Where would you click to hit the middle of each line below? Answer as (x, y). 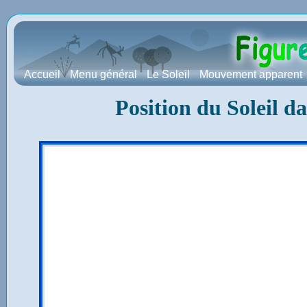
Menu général (103, 74)
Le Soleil (168, 74)
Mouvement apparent (251, 74)
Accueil (42, 74)
